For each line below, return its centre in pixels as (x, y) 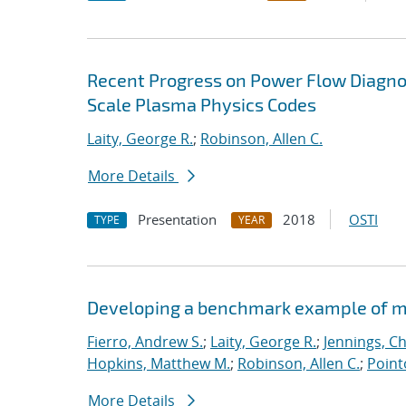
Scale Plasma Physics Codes (202, 104)
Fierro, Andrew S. (145, 342)
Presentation (177, 219)
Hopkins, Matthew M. (159, 363)
